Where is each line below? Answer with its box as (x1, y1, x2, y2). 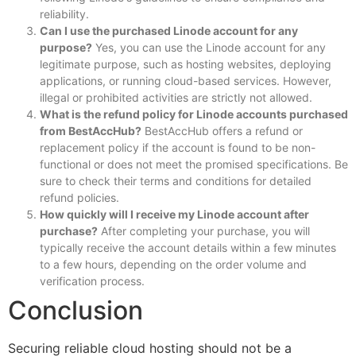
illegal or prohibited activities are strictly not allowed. (40, 91, 312, 105)
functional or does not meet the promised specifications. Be (40, 157, 348, 172)
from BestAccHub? (40, 124, 141, 138)
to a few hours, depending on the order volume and (40, 257, 307, 272)
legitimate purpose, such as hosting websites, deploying (40, 57, 331, 72)
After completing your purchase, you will (98, 224, 310, 238)
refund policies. (40, 191, 119, 205)
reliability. (40, 7, 89, 21)
